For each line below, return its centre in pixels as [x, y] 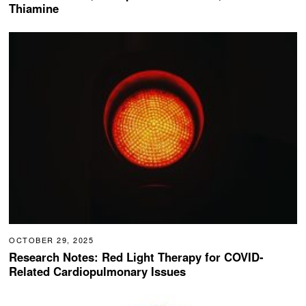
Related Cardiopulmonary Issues [98, 271]
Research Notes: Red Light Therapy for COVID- [137, 256]
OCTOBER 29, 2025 [52, 239]
